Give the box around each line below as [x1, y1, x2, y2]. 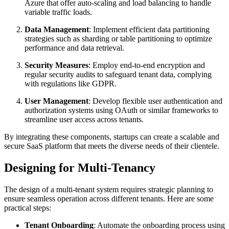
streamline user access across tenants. [25, 115, 144, 124]
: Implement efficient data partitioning [89, 25, 210, 34]
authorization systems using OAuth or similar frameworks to [25, 106, 218, 115]
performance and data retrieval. [25, 43, 124, 53]
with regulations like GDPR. [25, 79, 117, 88]
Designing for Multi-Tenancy [4, 161, 155, 175]
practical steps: [4, 203, 51, 213]
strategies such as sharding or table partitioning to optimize [25, 34, 212, 43]
